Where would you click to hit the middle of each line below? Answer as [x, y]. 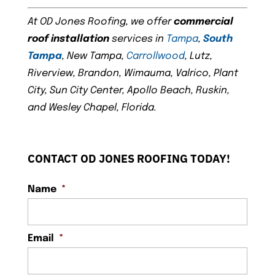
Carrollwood [155, 56]
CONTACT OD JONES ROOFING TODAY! [129, 159]
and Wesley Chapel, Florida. [92, 108]
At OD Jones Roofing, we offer [100, 22]
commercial [203, 22]
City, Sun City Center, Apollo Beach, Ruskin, [128, 91]
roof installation [68, 39]
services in [137, 39]
